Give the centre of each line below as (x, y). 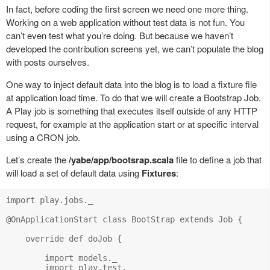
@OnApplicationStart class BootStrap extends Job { (124, 219)
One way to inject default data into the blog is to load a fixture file (131, 84)
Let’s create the (37, 159)
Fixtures (159, 173)
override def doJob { (64, 238)
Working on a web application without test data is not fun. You (125, 22)
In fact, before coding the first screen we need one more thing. (127, 8)
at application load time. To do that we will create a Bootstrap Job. (133, 97)
